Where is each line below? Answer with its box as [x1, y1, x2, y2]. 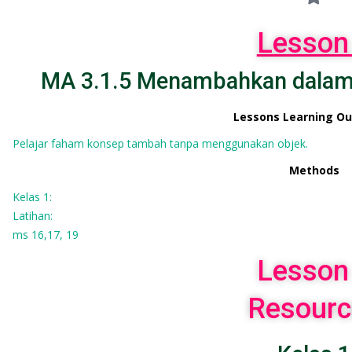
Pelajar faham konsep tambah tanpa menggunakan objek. [12, 136, 308, 151]
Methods [288, 163, 339, 178]
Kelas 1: [12, 189, 52, 204]
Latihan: [12, 208, 53, 223]
